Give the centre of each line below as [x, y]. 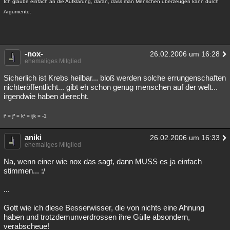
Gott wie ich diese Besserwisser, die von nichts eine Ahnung [104, 208]
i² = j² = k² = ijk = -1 [25, 116]
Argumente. [17, 12]
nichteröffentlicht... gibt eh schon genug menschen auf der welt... [111, 87]
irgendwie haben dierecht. [46, 96]
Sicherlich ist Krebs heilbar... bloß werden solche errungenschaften [115, 78]
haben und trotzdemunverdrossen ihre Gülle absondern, [97, 217]
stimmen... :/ [24, 171]
